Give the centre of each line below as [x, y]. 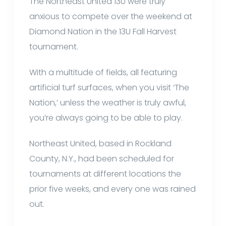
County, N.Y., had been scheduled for [102, 158]
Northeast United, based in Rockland [101, 143]
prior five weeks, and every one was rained [113, 189]
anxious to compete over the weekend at [111, 16]
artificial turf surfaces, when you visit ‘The [109, 87]
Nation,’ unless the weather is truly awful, [108, 102]
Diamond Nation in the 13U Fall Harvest [103, 31]
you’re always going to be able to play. [106, 118]
